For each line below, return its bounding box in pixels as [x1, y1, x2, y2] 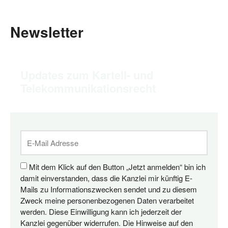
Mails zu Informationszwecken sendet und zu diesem [20, 183, 197, 194]
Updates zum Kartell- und [20, 67, 153, 83]
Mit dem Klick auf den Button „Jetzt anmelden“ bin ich [29, 161, 206, 172]
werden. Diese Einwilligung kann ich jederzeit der [20, 206, 182, 217]
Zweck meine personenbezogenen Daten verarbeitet [20, 194, 194, 206]
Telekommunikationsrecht [20, 80, 156, 97]
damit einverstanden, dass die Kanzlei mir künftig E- [20, 172, 192, 183]
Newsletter [10, 21, 83, 43]
